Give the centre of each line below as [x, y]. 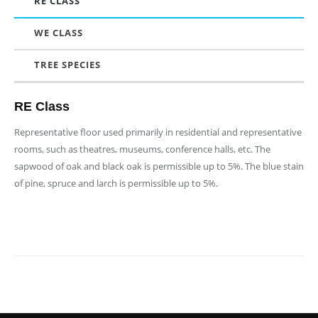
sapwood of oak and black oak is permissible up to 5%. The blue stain [159, 166]
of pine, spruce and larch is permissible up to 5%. [116, 183]
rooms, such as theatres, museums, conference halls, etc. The [142, 149]
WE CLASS [59, 33]
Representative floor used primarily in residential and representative [158, 132]
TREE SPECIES [67, 65]
